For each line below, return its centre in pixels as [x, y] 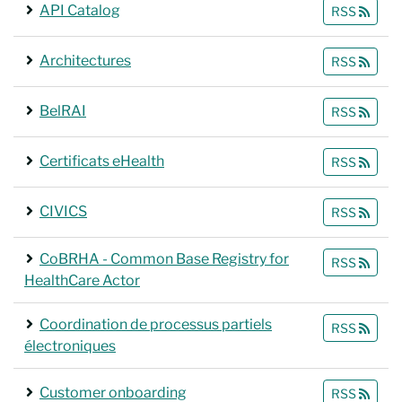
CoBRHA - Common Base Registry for [164, 259]
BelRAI [63, 111]
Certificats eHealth [102, 161]
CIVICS [63, 211]
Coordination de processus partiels [156, 324]
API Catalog [80, 10]
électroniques [70, 346]
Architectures [85, 61]
